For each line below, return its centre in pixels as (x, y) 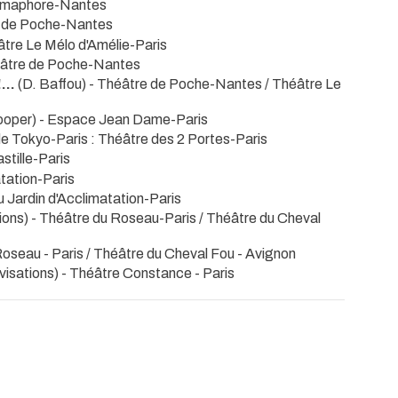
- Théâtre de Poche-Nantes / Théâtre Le (215, 84)
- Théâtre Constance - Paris (148, 273)
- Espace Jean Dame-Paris (123, 119)
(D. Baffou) (52, 84)
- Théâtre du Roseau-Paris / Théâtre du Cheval (176, 219)
